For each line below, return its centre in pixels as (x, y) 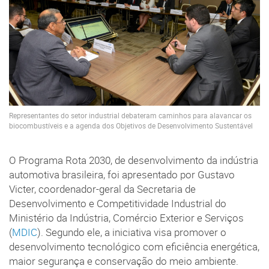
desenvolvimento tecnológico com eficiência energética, (134, 247)
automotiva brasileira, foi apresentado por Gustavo (122, 175)
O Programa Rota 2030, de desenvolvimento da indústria (134, 161)
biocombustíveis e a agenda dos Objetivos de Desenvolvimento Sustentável (131, 125)
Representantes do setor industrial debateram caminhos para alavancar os (130, 115)
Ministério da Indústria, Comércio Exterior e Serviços (126, 218)
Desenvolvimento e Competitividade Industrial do (118, 204)
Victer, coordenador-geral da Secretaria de (102, 189)
